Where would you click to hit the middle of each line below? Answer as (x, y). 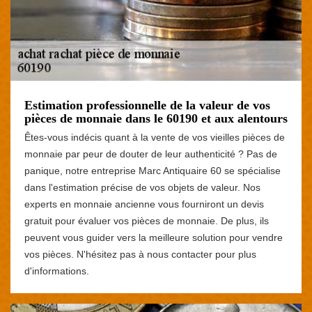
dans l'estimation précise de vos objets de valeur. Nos (142, 188)
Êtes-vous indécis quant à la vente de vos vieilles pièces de (155, 138)
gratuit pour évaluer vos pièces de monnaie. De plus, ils (147, 221)
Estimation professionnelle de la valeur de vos (147, 106)
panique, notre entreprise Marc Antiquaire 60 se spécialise (153, 171)
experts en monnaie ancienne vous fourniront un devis (144, 204)
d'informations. (57, 271)
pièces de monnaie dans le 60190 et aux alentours (156, 119)
